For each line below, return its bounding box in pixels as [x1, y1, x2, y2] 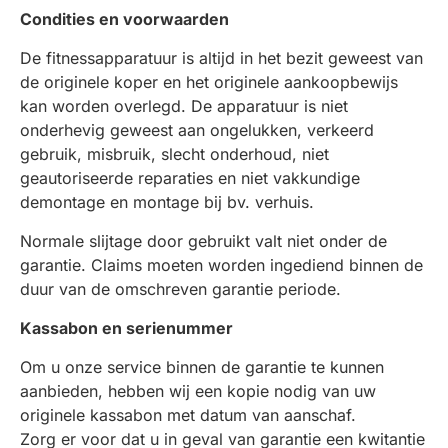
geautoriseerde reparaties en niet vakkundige [20, 168, 360, 188]
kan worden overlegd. [20, 96, 186, 116]
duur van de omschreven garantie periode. [20, 279, 341, 299]
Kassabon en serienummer [20, 318, 233, 338]
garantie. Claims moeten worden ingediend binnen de [20, 255, 423, 275]
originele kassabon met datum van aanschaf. [20, 405, 356, 425]
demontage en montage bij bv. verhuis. [20, 192, 314, 212]
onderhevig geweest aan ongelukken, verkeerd [20, 120, 374, 140]
